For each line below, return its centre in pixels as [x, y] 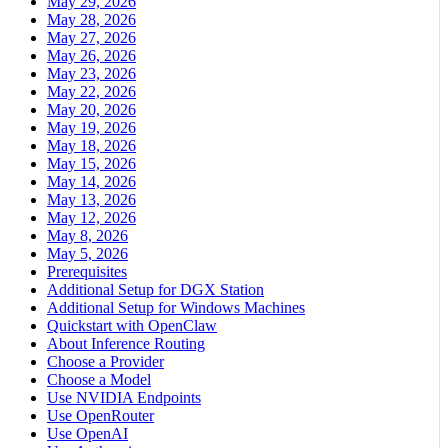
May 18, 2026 [91, 146]
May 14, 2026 [91, 182]
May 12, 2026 [91, 218]
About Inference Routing [126, 344]
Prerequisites [87, 272]
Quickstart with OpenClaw [132, 326]
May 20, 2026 [91, 110]
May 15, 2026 [91, 164]
